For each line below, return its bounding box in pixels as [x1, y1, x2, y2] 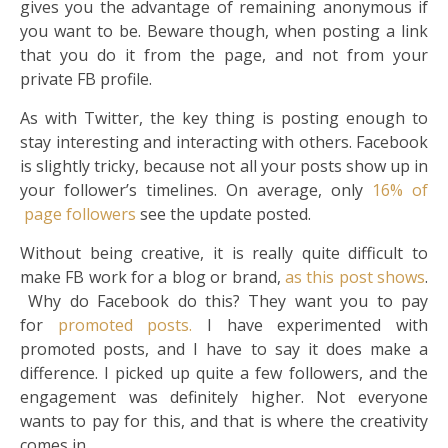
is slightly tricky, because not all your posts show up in [20, 155, 428, 178]
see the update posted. [140, 203, 311, 226]
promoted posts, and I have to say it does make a [20, 338, 428, 361]
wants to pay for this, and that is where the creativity [20, 410, 428, 433]
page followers [20, 203, 140, 226]
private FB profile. [20, 68, 152, 91]
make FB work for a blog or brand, [20, 266, 285, 289]
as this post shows [284, 266, 426, 289]
